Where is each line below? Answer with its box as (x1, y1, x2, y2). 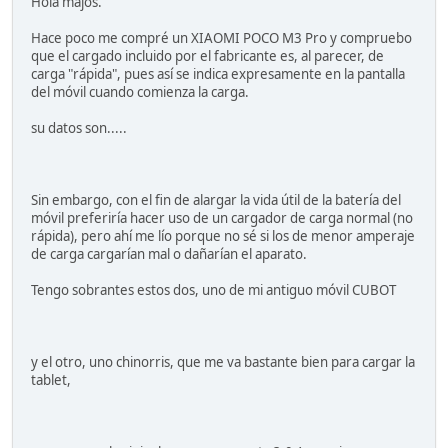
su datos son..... (31, 119, 127, 138)
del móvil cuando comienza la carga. (31, 83, 249, 102)
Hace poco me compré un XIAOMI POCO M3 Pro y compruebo (31, 29, 412, 48)
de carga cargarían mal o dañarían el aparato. (31, 245, 307, 264)
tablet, (31, 371, 71, 390)
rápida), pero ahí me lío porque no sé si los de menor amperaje (31, 227, 415, 246)
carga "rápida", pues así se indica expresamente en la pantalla (31, 65, 405, 84)
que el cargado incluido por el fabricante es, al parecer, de (31, 47, 384, 66)
